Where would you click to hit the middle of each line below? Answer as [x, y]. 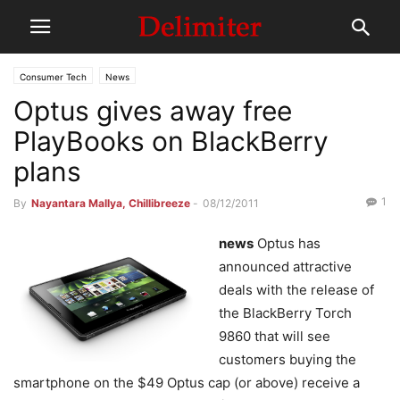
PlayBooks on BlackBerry [171, 141]
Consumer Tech [53, 77]
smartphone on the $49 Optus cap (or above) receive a [187, 383]
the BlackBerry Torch [285, 313]
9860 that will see [275, 336]
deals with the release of [296, 290]
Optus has [287, 243]
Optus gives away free [153, 111]
